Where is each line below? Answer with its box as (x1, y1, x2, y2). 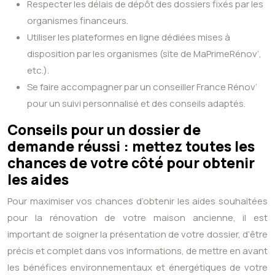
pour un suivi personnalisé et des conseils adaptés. (27, 97, 246, 110)
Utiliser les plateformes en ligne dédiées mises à (27, 31, 230, 44)
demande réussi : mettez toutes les (7, 136, 255, 157)
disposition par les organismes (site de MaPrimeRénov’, (27, 47, 261, 61)
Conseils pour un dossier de (7, 120, 201, 140)
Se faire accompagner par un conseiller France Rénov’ (27, 80, 257, 94)
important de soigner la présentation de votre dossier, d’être (7, 228, 268, 241)
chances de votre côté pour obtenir (7, 153, 255, 173)
